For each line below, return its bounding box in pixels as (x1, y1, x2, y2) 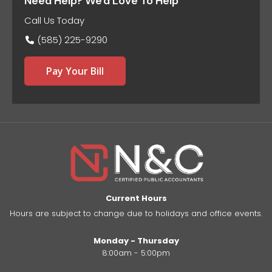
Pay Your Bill (46, 64, 104, 78)
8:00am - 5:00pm (102, 247, 170, 259)
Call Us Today (24, 14, 84, 27)
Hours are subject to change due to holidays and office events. (10, 208, 262, 220)
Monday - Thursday (93, 235, 179, 247)
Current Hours (105, 192, 167, 205)
